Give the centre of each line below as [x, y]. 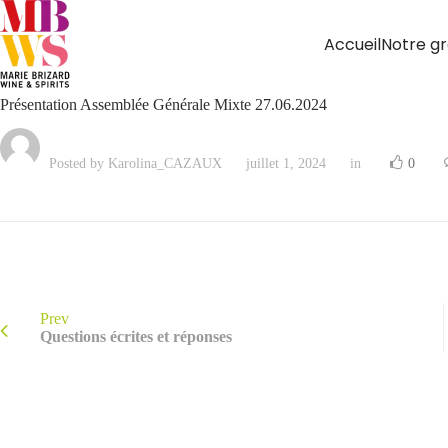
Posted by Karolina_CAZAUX [133, 163]
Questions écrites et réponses [136, 336]
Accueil [352, 44]
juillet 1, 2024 [286, 163]
